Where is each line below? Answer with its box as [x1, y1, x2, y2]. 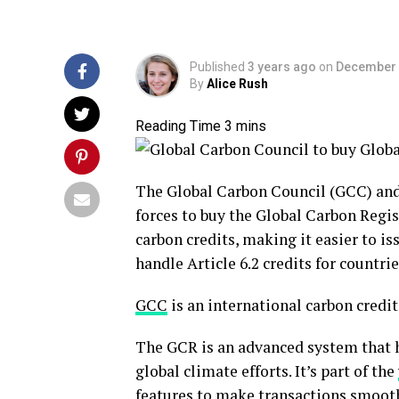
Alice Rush [207, 77, 268, 91]
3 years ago [248, 60, 316, 74]
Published [190, 60, 245, 74]
